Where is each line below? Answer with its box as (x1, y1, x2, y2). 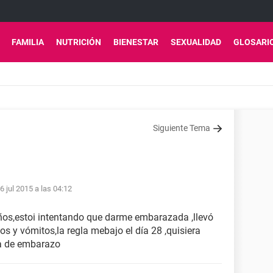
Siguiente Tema (153, 123, 210, 133)
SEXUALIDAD (171, 37, 221, 47)
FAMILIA (12, 37, 44, 47)
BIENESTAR (113, 37, 158, 47)
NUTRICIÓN (56, 37, 101, 47)
